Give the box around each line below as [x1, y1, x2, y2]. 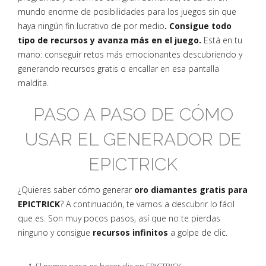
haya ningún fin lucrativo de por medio [18, 20, 164, 31]
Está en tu [201, 34, 242, 46]
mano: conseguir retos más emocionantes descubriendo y [18, 49, 242, 60]
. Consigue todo [164, 20, 232, 31]
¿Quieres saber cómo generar [18, 184, 134, 195]
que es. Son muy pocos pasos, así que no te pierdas [18, 213, 220, 224]
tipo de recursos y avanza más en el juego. [18, 34, 201, 46]
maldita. [18, 77, 49, 88]
